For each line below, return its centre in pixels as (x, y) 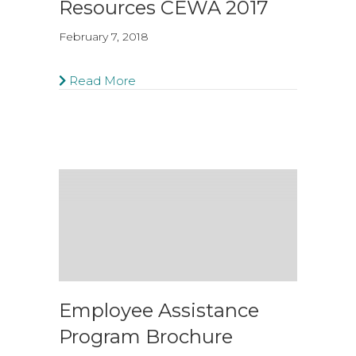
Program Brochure (146, 337)
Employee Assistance (159, 310)
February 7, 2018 (104, 37)
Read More (101, 81)
